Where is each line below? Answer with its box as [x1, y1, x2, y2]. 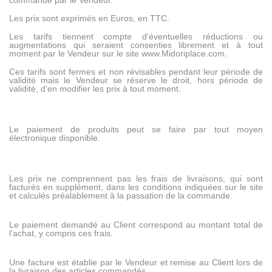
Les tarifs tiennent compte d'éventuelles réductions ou [9, 32, 263, 42]
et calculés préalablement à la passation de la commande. [9, 191, 233, 201]
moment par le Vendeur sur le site [9, 49, 141, 59]
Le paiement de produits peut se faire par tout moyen [9, 124, 263, 135]
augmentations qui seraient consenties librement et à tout [9, 40, 263, 50]
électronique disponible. [9, 133, 100, 143]
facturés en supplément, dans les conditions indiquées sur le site [9, 182, 263, 192]
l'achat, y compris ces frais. [9, 228, 113, 239]
